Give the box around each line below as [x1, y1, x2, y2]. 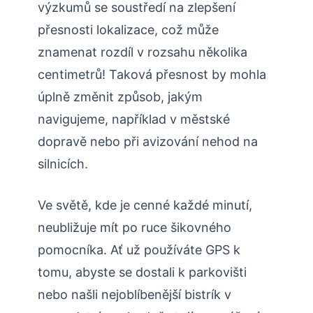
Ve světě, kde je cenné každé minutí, [38, 198, 252, 213]
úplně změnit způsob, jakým [38, 89, 203, 105]
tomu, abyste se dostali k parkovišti [38, 265, 247, 280]
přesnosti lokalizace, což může [38, 22, 219, 38]
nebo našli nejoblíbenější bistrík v [38, 287, 231, 303]
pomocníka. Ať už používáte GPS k [38, 242, 240, 258]
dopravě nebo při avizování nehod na [38, 134, 258, 150]
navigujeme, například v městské [38, 112, 230, 127]
